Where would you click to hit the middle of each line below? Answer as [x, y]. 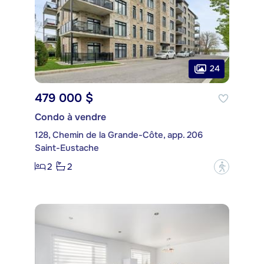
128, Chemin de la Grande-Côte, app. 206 [119, 135]
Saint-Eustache [67, 148]
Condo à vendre [70, 117]
